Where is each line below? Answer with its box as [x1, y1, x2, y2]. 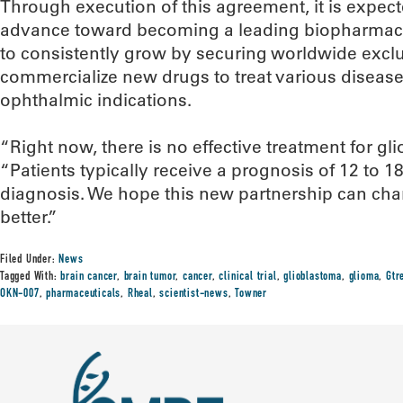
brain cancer [60, 271, 118, 283]
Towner [235, 288, 268, 300]
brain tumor [123, 271, 176, 283]
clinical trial [219, 271, 277, 283]
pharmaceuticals [46, 288, 121, 300]
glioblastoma [283, 271, 342, 283]
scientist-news [159, 288, 228, 300]
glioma [348, 271, 380, 283]
